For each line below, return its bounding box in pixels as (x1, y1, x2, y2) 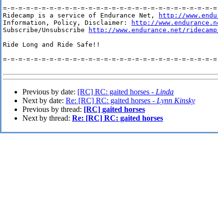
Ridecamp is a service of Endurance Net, (3, 12, 159, 19)
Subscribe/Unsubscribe (3, 26, 89, 34)
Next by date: (22, 96, 66, 105)
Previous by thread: (22, 105, 84, 114)
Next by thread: (22, 114, 72, 123)
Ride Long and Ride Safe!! (3, 41, 100, 49)
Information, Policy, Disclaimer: (3, 19, 131, 27)
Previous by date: (22, 88, 77, 96)
